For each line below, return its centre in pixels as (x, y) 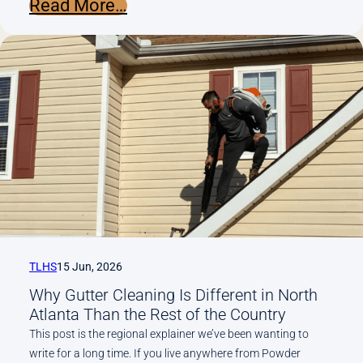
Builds (150, 219)
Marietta (159, 63)
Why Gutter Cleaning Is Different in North (173, 295)
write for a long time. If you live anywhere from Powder (165, 353)
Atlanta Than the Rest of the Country (158, 314)
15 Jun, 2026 (90, 267)
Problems (164, 160)
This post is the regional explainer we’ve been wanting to (169, 333)
